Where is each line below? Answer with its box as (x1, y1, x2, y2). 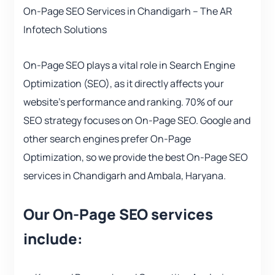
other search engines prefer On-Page (23, 132, 191, 146)
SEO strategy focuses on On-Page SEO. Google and (23, 114, 250, 128)
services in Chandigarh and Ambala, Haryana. (23, 169, 226, 183)
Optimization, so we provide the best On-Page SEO (23, 150, 248, 165)
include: (23, 228, 83, 249)
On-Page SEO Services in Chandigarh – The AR (23, 4, 232, 18)
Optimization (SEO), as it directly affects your (23, 77, 224, 91)
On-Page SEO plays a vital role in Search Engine (23, 58, 235, 72)
